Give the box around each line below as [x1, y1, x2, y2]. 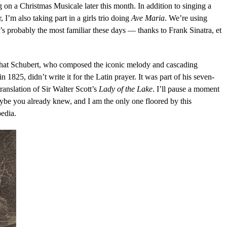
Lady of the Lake [98, 85, 153, 93]
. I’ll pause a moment [152, 85, 219, 93]
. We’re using [164, 14, 207, 22]
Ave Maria [131, 14, 165, 22]
